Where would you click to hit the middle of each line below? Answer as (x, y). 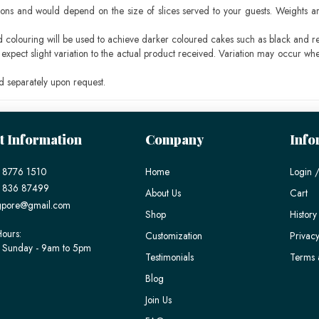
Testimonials (169, 257)
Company (174, 140)
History (304, 214)
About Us (163, 193)
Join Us (158, 300)
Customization (173, 236)
